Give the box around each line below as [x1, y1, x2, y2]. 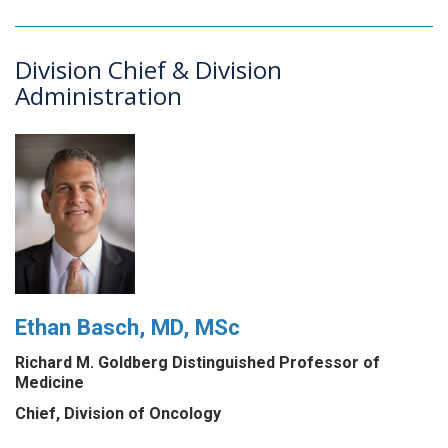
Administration [15, 78, 182, 112]
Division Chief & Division [15, 52, 282, 86]
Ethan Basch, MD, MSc [15, 313, 240, 340]
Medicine [15, 372, 84, 392]
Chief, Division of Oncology [15, 403, 221, 423]
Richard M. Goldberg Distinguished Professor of [15, 352, 380, 372]
